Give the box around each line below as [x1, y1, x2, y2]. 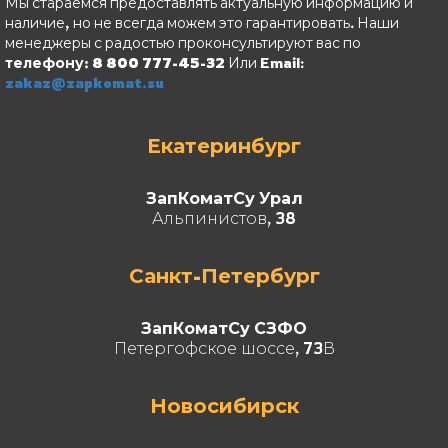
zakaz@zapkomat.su [5, 73, 164, 91]
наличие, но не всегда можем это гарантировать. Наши [5, 13, 399, 31]
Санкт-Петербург [128, 262, 320, 288]
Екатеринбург [147, 132, 301, 158]
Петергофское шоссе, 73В [113, 337, 335, 358]
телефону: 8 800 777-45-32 [5, 53, 225, 71]
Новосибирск [149, 392, 299, 418]
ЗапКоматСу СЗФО [141, 317, 307, 338]
